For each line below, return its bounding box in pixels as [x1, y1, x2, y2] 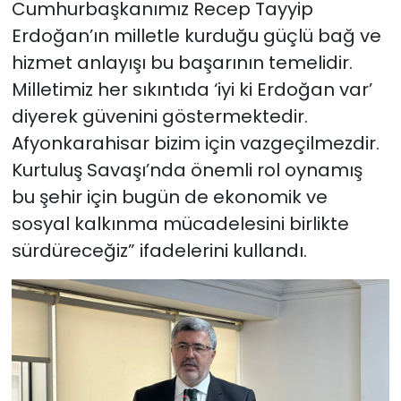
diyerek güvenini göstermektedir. [11, 104, 308, 130]
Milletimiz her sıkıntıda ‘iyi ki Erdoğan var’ [11, 77, 372, 103]
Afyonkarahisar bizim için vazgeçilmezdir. [11, 131, 380, 157]
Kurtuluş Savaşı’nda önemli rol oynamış [11, 158, 363, 183]
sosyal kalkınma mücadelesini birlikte [11, 211, 349, 237]
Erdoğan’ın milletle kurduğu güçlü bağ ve [11, 23, 381, 49]
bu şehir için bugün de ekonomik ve [11, 184, 328, 210]
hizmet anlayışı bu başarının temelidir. [11, 50, 353, 76]
